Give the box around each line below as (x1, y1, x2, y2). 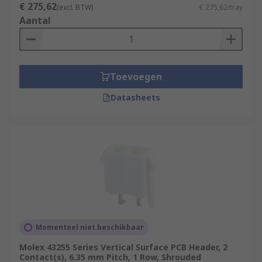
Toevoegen (109, 70, 162, 83)
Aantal (19, 14, 51, 27)
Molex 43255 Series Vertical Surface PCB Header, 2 (19, 242, 227, 253)
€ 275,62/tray (199, 2, 243, 12)
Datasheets (110, 92, 160, 103)
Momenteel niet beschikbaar (36, 222, 144, 232)
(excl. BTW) (57, 2, 93, 12)
